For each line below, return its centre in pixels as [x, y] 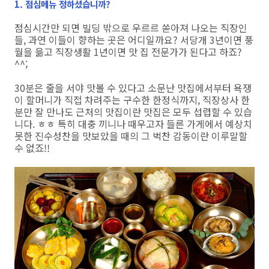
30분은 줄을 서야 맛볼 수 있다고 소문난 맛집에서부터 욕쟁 [133, 88]
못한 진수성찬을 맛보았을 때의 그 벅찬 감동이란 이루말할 [131, 136]
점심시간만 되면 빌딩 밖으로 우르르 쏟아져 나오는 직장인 [131, 28]
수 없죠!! [32, 148]
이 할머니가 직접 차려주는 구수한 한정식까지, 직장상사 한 [132, 100]
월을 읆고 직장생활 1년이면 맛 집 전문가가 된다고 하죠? [128, 52]
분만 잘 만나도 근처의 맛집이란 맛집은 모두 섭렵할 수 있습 [133, 112]
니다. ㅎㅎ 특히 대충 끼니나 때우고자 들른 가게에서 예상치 [133, 124]
